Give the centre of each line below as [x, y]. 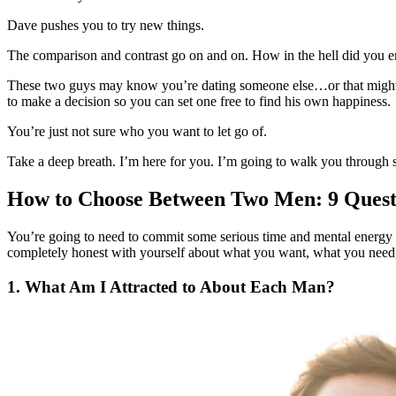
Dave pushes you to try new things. [106, 26]
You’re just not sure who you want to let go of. [137, 132]
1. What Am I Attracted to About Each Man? [171, 286]
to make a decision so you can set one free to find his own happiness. [199, 102]
